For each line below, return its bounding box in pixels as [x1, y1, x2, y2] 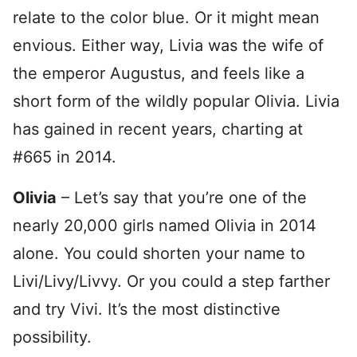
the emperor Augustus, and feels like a [13, 63, 304, 83]
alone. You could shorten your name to [13, 243, 305, 263]
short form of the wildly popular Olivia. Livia [13, 91, 339, 111]
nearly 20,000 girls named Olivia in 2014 [13, 215, 316, 235]
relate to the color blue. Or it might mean [13, 7, 320, 27]
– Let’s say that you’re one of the [57, 187, 307, 207]
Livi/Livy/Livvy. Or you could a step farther [13, 271, 330, 291]
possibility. [13, 327, 92, 347]
